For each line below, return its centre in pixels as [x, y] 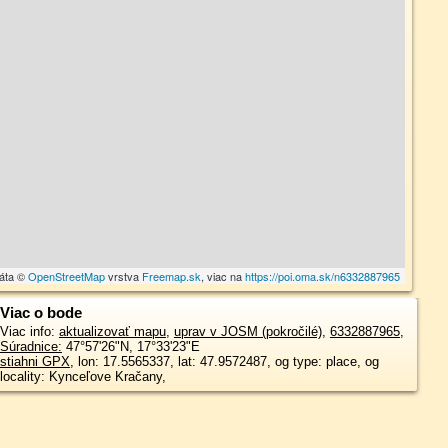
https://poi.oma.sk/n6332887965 [323, 276]
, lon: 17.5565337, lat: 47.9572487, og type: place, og [224, 361]
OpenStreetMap [67, 276]
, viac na [223, 276]
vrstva [124, 276]
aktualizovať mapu [112, 331]
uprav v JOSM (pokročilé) [247, 331]
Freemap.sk [172, 276]
